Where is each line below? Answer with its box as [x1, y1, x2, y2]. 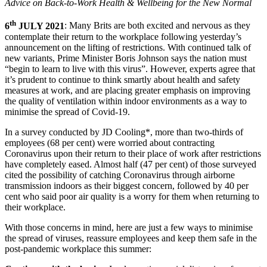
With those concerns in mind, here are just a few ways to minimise [5, 222, 253, 232]
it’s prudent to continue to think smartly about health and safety [5, 74, 240, 85]
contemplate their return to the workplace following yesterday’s [5, 31, 241, 42]
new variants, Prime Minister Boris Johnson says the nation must [5, 52, 247, 63]
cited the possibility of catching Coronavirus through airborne [5, 169, 235, 180]
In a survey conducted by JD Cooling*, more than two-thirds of [5, 126, 243, 137]
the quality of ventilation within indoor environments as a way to [5, 95, 247, 106]
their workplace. [5, 201, 66, 212]
